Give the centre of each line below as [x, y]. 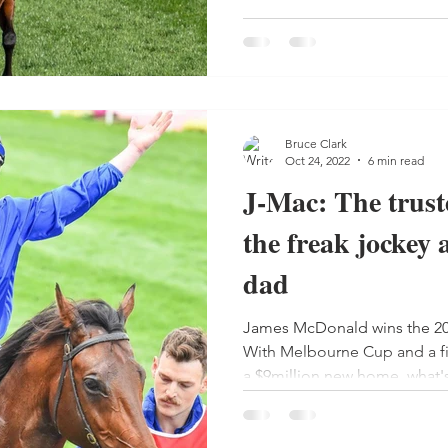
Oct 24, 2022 [317, 160]
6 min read [396, 160]
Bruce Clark [316, 143]
